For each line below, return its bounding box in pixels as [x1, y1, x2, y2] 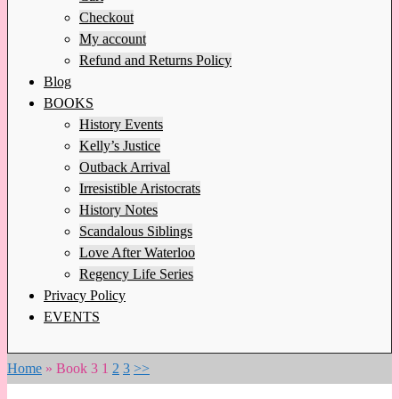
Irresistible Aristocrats [79, 180, 200, 196]
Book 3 [56, 360, 98, 376]
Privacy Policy [44, 287, 126, 303]
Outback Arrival [79, 159, 170, 175]
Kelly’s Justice [79, 137, 160, 153]
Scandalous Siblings [79, 223, 192, 239]
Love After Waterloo [79, 244, 195, 260]
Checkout [79, 9, 134, 25]
